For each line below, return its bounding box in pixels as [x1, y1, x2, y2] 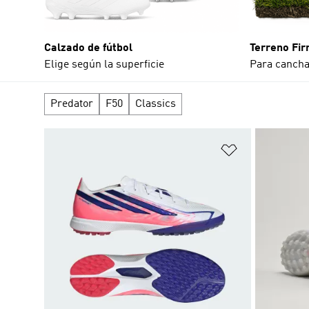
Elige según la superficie [44, 59, 164, 70]
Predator [50, 98, 93, 110]
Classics [135, 98, 176, 110]
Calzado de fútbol [44, 42, 132, 54]
